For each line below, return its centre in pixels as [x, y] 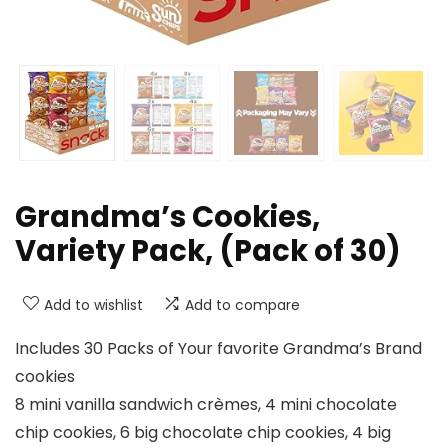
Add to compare [242, 305]
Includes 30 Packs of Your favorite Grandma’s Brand [218, 349]
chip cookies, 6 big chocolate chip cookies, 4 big [203, 433]
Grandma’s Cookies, [167, 217]
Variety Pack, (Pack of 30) [208, 251]
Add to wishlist [93, 305]
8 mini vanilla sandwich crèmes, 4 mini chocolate [206, 405]
